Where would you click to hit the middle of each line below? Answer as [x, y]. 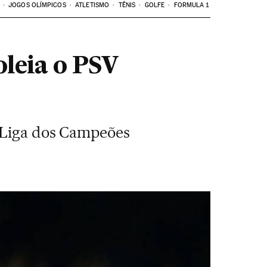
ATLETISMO [92, 5]
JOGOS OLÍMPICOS [37, 5]
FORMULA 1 [191, 5]
